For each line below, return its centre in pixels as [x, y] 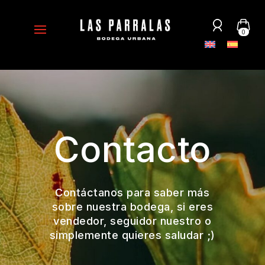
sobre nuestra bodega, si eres [132, 207]
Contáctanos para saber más [132, 193]
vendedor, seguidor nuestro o [132, 221]
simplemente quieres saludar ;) [132, 235]
